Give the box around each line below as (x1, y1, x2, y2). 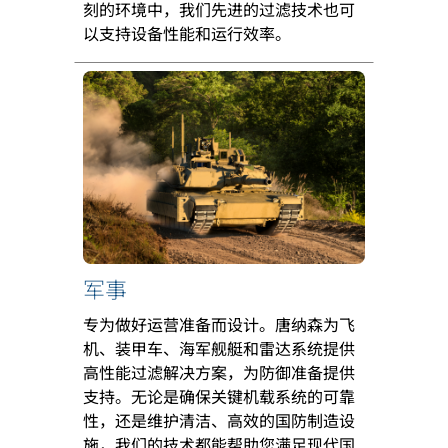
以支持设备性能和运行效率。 (83, 20, 291, 45)
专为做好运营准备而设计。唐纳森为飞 (83, 311, 355, 336)
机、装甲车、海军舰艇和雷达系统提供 (83, 335, 355, 360)
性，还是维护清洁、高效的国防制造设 (83, 407, 355, 432)
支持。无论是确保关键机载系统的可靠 (83, 383, 355, 408)
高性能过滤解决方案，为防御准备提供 (83, 359, 355, 384)
